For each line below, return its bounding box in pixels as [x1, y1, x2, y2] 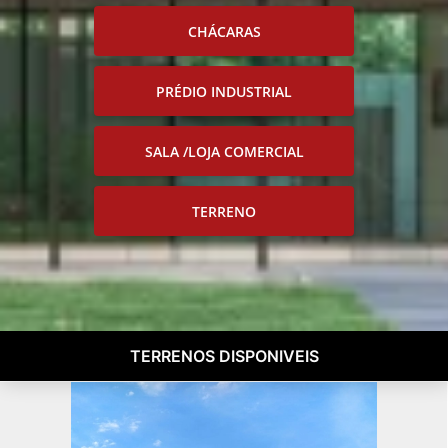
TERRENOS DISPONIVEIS [129, 346, 319, 367]
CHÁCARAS [187, 21, 261, 41]
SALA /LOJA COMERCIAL [144, 141, 304, 161]
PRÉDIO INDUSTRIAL [156, 81, 292, 101]
